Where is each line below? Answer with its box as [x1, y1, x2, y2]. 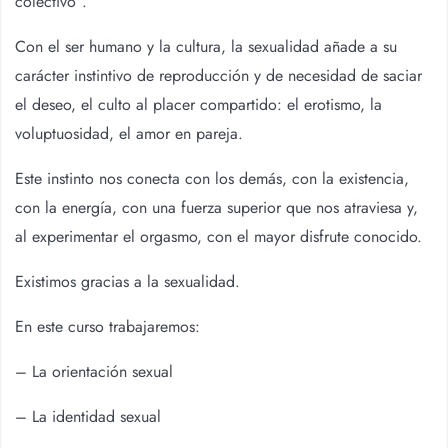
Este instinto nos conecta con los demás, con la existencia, [15, 167, 409, 190]
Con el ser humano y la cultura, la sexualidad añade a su [15, 35, 397, 58]
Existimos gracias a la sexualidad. [15, 270, 240, 293]
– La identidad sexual [15, 405, 161, 428]
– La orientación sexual [15, 360, 173, 383]
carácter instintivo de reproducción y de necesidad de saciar [15, 64, 422, 87]
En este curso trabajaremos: [15, 315, 205, 338]
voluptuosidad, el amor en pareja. [15, 122, 243, 145]
